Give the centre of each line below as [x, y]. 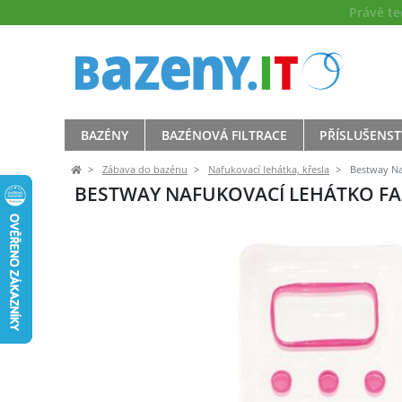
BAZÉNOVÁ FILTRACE [224, 135]
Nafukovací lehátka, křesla [269, 169]
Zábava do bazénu [145, 169]
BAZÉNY [104, 135]
